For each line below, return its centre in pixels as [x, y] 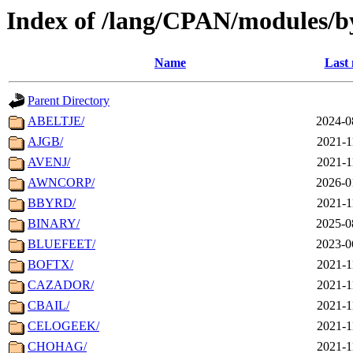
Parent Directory [69, 101]
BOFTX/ [50, 265]
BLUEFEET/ [61, 244]
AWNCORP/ [61, 183]
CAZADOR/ [61, 285]
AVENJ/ [49, 162]
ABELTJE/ [56, 121]
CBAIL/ [48, 306]
